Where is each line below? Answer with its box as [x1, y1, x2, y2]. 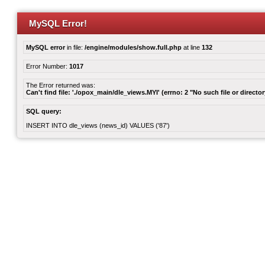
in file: [65, 44, 85, 51]
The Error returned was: [26, 82, 95, 89]
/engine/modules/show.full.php [85, 44, 182, 51]
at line [182, 44, 202, 51]
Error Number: [26, 63, 69, 70]
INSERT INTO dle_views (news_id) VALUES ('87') [26, 122, 170, 129]
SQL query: [26, 108, 62, 115]
